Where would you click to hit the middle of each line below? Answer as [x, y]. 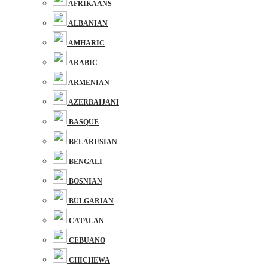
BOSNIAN [86, 181]
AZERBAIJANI [94, 102]
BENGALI [86, 162]
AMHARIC [86, 43]
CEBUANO [87, 240]
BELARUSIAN [93, 142]
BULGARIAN [91, 201]
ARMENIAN [89, 83]
